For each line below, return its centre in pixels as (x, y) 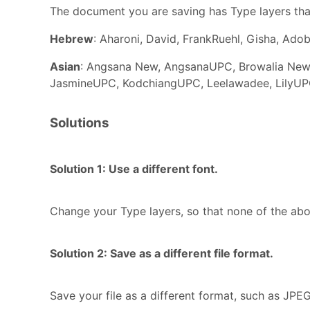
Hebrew (72, 38)
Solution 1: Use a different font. (134, 168)
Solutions (80, 122)
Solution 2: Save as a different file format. (162, 254)
